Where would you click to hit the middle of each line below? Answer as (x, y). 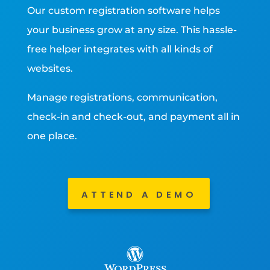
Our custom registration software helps (123, 11)
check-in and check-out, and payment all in (133, 117)
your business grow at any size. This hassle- (132, 30)
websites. (50, 69)
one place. (53, 136)
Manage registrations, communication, (122, 98)
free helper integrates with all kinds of (120, 49)
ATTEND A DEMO (139, 195)
